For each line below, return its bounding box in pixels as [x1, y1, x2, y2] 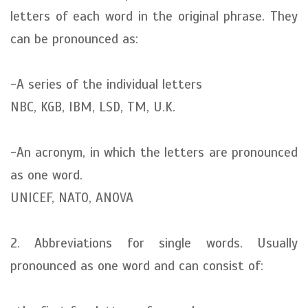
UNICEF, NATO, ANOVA [10, 190, 133, 206]
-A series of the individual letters [10, 76, 202, 92]
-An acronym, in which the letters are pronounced [10, 144, 298, 160]
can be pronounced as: [10, 31, 138, 47]
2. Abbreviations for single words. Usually [10, 235, 298, 251]
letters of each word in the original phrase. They [10, 8, 298, 24]
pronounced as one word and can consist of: [10, 258, 263, 274]
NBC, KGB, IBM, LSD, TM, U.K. [10, 99, 175, 115]
